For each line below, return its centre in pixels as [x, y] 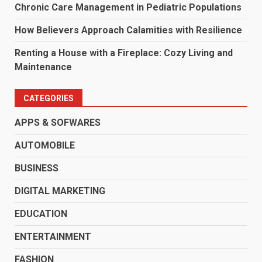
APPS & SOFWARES [58, 122]
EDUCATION [41, 213]
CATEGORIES [49, 98]
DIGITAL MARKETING [60, 191]
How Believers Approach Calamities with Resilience [128, 30]
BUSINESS [37, 168]
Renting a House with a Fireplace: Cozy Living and [124, 53]
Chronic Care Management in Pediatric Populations [128, 7]
